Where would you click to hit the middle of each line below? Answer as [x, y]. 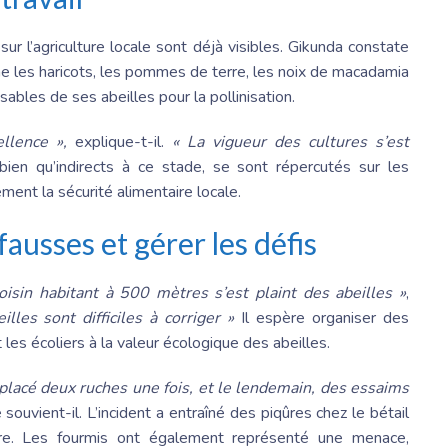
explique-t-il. [119, 142]
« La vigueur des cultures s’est [290, 142]
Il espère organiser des [325, 318]
